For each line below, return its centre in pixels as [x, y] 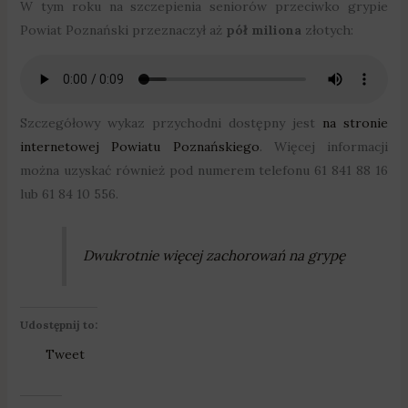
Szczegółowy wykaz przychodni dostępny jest [171, 122]
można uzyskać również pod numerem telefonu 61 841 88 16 [204, 170]
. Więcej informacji [324, 146]
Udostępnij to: [58, 324]
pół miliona [265, 30]
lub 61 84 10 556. [69, 194]
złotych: [329, 30]
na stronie [356, 122]
